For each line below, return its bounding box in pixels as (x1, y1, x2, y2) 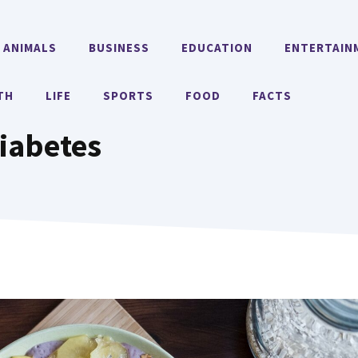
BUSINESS (89, 40, 150, 55)
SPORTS (103, 88, 154, 103)
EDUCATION (181, 40, 253, 55)
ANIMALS (3, 40, 58, 55)
